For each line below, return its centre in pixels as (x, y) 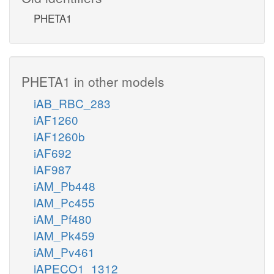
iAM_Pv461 (64, 251)
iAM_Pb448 (65, 185)
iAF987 (53, 169)
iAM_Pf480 (63, 218)
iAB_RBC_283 (72, 103)
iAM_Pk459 (64, 235)
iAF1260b (59, 136)
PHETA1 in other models (93, 81)
